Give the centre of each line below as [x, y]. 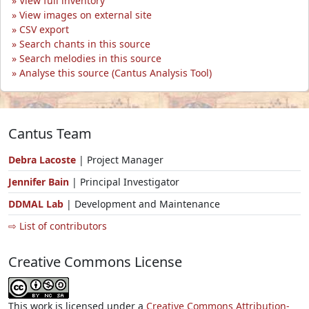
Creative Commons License [95, 261]
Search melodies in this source [90, 58]
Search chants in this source [85, 43]
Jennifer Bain [40, 181]
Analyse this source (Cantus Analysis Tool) [116, 72]
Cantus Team [50, 133]
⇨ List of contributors [58, 226]
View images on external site [86, 14]
